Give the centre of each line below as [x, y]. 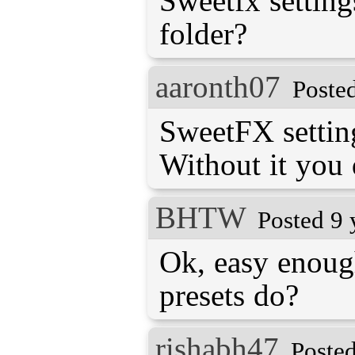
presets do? [229, 295]
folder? [203, 33]
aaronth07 [218, 86]
